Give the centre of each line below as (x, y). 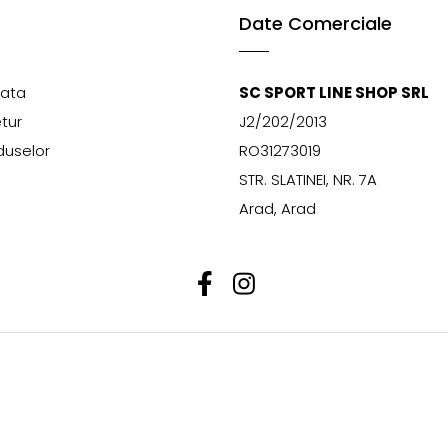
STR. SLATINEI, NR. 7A (308, 179)
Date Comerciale (315, 23)
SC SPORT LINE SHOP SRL (334, 92)
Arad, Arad (277, 208)
